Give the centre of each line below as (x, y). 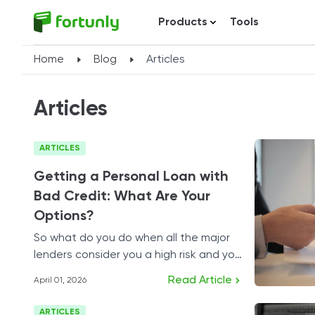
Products (183, 22)
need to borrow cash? (91, 272)
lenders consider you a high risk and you (137, 255)
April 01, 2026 (60, 281)
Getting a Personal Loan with (131, 177)
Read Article (200, 281)
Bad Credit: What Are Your (122, 197)
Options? (64, 217)
